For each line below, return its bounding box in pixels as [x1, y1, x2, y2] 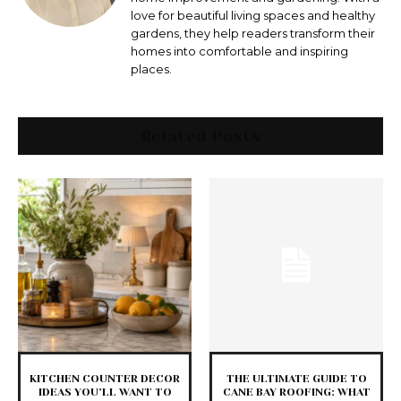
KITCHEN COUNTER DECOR [30, 372, 180, 386]
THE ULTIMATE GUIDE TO [226, 372, 367, 386]
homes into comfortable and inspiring [131, 44, 348, 59]
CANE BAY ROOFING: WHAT [222, 386, 371, 399]
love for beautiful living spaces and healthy [131, 8, 375, 23]
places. [131, 62, 172, 77]
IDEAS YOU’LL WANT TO [38, 386, 172, 399]
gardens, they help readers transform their [131, 26, 375, 41]
